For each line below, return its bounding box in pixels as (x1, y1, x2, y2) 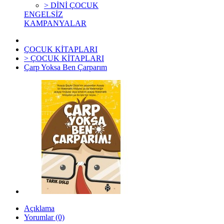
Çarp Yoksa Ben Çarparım (24, 63, 107, 71)
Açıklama (24, 204, 54, 212)
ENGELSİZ (24, 10, 63, 18)
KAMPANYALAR (24, 19, 86, 27)
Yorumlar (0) (24, 213, 64, 221)
